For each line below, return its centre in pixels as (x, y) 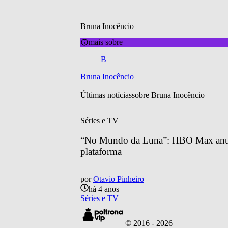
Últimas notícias (106, 95)
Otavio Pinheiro (119, 179)
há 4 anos (104, 189)
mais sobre (106, 42)
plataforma (101, 151)
